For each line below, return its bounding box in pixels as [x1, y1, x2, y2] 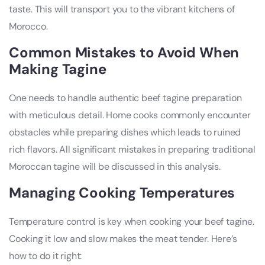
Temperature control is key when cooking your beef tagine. [9, 215, 254, 228]
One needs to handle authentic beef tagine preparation [9, 92, 242, 105]
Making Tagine [9, 60, 106, 79]
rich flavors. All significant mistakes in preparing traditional [9, 143, 256, 156]
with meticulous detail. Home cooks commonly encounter [9, 109, 251, 122]
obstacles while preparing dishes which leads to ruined [9, 126, 241, 139]
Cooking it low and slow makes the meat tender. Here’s [9, 232, 237, 245]
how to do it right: [9, 250, 82, 263]
